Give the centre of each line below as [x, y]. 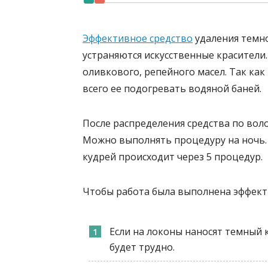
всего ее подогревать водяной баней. [172, 89]
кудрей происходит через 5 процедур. [173, 157]
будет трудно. [142, 247]
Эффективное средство [138, 39]
